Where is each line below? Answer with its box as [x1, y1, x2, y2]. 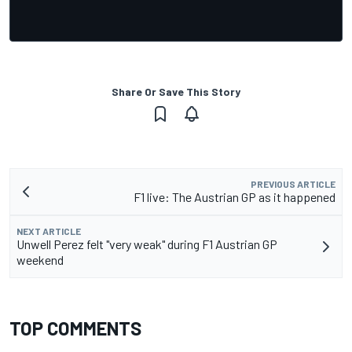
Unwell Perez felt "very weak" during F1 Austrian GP [16, 236, 277, 251]
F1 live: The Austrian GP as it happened [134, 189, 335, 204]
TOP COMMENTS [9, 316, 141, 339]
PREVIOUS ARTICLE [251, 178, 335, 189]
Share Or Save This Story [112, 84, 240, 98]
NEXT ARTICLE [16, 225, 81, 236]
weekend [16, 251, 64, 267]
